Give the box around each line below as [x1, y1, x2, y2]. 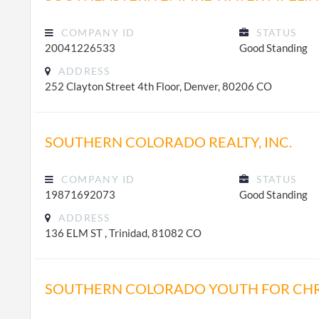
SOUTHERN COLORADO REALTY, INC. [45, 133, 292, 150]
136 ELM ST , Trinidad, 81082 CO [45, 226, 202, 239]
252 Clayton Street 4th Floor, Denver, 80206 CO [45, 80, 272, 93]
